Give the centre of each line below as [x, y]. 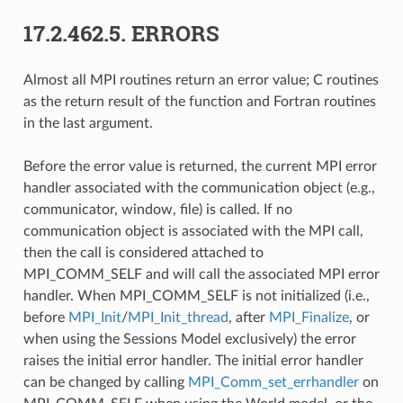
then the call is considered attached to [143, 252]
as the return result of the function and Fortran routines [199, 101]
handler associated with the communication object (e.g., [199, 188]
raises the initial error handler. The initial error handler [193, 360]
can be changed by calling [105, 382]
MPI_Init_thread [178, 317]
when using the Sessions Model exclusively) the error [189, 339]
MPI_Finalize [309, 317]
